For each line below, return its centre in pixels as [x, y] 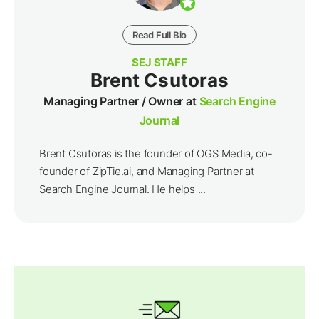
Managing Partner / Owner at [121, 101]
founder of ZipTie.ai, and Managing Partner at [147, 172]
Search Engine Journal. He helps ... [123, 189]
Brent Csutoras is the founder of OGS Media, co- [156, 154]
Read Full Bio [159, 35]
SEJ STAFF [159, 63]
